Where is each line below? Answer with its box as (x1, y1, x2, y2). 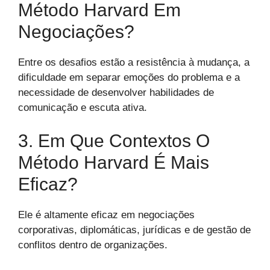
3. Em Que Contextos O (18, 131, 210, 151)
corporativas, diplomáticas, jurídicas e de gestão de (18, 224, 251, 236)
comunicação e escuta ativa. (18, 101, 147, 113)
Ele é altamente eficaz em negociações (18, 209, 195, 221)
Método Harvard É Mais (18, 152, 209, 173)
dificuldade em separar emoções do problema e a (18, 71, 240, 83)
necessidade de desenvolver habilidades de (18, 86, 214, 98)
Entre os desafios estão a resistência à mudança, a (18, 56, 250, 68)
